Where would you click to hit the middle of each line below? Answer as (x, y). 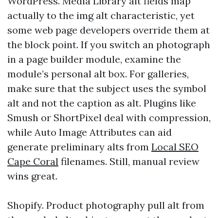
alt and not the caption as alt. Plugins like (102, 103)
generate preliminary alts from (79, 147)
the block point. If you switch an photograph (109, 45)
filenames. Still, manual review (129, 162)
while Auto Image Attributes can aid (90, 132)
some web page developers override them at (109, 30)
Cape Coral (33, 162)
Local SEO (175, 147)
